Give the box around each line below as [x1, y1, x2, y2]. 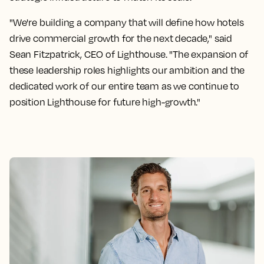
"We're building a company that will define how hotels [9, 16, 244, 28]
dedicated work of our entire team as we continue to [9, 80, 239, 92]
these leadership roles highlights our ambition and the [9, 64, 245, 76]
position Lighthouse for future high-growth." [9, 96, 201, 108]
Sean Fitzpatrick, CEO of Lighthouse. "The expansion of [9, 48, 249, 60]
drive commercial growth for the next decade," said [9, 32, 233, 44]
